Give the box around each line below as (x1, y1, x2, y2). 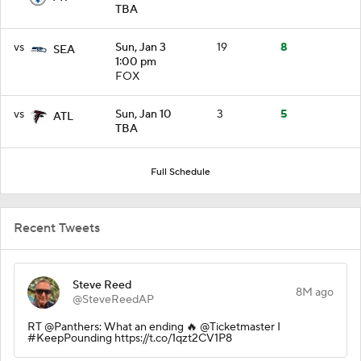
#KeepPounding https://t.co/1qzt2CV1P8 (27, 330, 232, 346)
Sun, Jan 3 (115, 39, 166, 55)
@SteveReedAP (73, 292, 154, 307)
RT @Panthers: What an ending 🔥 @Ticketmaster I (27, 319, 280, 334)
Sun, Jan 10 (115, 106, 172, 122)
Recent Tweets (14, 219, 100, 236)
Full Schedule (151, 165, 210, 178)
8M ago (296, 284, 334, 300)
